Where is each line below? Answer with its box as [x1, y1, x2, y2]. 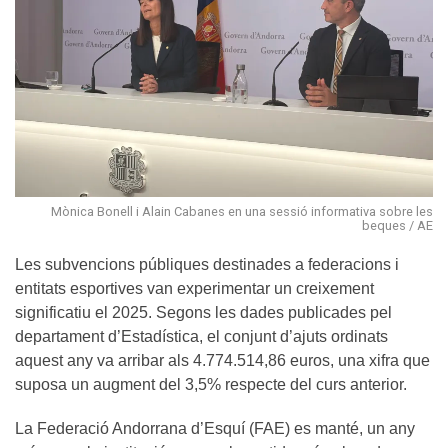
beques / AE [362, 217, 433, 233]
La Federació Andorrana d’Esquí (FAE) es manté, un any [15, 419, 415, 437]
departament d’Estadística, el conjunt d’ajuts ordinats [15, 327, 388, 345]
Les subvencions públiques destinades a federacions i [15, 255, 399, 273]
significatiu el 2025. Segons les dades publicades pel [15, 303, 392, 321]
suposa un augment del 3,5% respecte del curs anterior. [15, 375, 407, 393]
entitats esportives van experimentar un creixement [15, 279, 374, 297]
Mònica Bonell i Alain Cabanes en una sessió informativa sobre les [51, 203, 433, 219]
